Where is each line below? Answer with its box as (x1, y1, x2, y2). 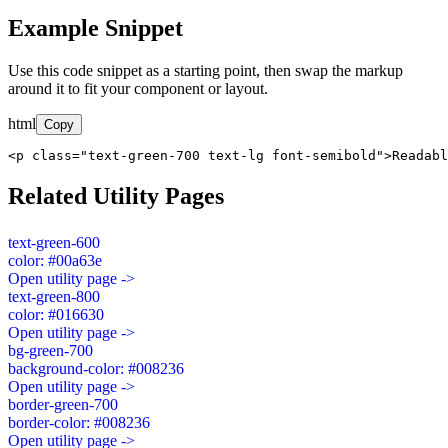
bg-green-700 (8, 341, 93, 359)
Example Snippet (8, 15, 183, 42)
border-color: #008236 (8, 413, 150, 431)
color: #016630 (8, 305, 104, 323)
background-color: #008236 (8, 359, 184, 377)
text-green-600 (8, 233, 100, 251)
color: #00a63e (8, 251, 102, 269)
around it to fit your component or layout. (8, 79, 268, 97)
